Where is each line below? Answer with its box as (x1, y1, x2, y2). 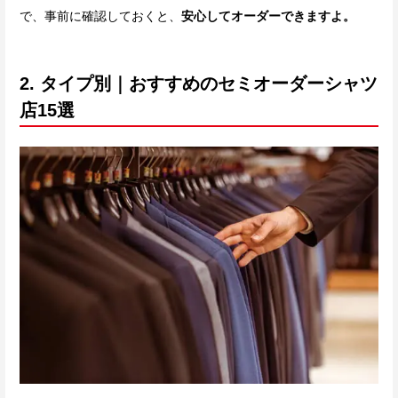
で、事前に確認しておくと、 (20, 9, 181, 24)
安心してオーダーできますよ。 (181, 9, 355, 24)
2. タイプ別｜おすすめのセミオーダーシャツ (20, 74, 378, 94)
